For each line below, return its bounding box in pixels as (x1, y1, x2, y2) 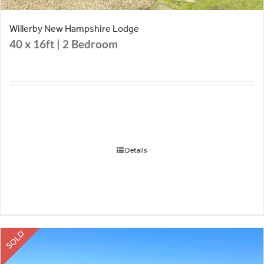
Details (125, 146, 147, 155)
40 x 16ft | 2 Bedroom (9, 38, 118, 51)
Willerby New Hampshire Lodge (9, 23, 139, 35)
